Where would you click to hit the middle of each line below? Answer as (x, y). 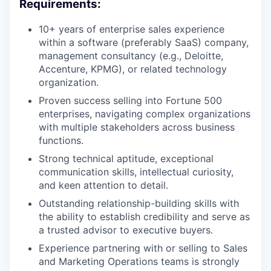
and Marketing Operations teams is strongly (139, 261)
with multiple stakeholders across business (137, 127)
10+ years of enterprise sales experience (132, 29)
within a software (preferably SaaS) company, (144, 42)
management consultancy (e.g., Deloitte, (131, 55)
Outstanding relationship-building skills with (139, 203)
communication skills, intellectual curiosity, (136, 171)
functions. (61, 140)
